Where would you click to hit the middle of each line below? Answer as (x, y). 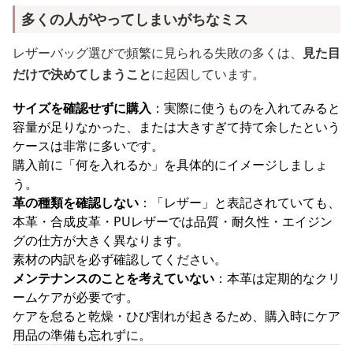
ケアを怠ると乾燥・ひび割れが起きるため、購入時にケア (176, 316)
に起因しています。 (208, 74)
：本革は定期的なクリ (277, 278)
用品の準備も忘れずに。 (82, 335)
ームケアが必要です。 (76, 297)
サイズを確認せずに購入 (82, 108)
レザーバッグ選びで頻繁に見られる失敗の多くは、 (158, 53)
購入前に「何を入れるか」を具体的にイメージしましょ (170, 165)
